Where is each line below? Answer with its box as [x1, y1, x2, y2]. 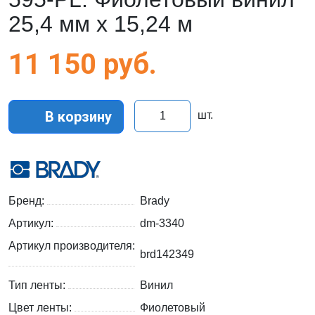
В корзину [41, 108, 112, 126]
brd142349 [140, 248, 194, 261]
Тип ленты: [8, 279, 68, 292]
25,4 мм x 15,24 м [8, 11, 193, 37]
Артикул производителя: [8, 240, 135, 252]
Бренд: [8, 195, 47, 207]
